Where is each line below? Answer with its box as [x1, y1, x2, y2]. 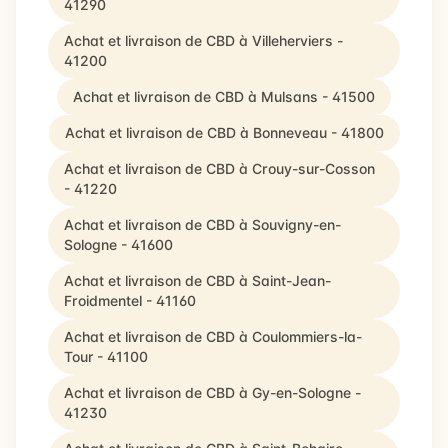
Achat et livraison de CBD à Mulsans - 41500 [73, 88, 375, 105]
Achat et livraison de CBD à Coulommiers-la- [64, 328, 362, 345]
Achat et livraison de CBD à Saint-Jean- [64, 272, 331, 289]
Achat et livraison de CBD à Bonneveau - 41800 [64, 124, 384, 141]
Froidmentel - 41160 [64, 292, 196, 309]
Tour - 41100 [64, 348, 148, 365]
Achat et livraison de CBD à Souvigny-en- [64, 216, 341, 233]
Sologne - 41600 [64, 236, 173, 253]
